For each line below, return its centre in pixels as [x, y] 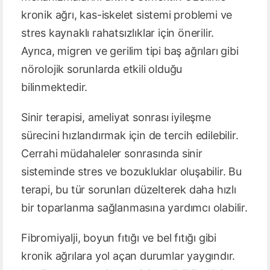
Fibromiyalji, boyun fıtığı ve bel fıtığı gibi [119, 238]
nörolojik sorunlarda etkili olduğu [102, 69]
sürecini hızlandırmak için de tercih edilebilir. [130, 136]
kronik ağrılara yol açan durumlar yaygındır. [128, 256]
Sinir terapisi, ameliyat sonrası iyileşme [116, 118]
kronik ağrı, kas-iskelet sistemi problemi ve [127, 15]
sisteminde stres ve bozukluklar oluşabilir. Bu [131, 172]
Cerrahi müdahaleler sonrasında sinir [112, 154]
